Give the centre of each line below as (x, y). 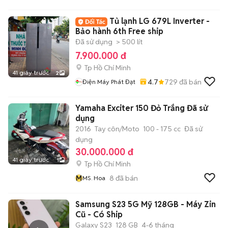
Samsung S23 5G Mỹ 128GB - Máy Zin (146, 204)
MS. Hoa (94, 178)
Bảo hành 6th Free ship (119, 31)
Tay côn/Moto (117, 129)
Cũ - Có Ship (99, 215)
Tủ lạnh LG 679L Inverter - (160, 21)
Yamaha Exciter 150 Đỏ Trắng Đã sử (141, 108)
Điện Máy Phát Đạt (109, 82)
